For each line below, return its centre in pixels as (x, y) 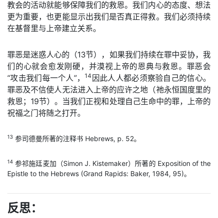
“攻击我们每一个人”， (46, 78)
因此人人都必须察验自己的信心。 (151, 78)
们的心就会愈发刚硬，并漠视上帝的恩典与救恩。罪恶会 (109, 66)
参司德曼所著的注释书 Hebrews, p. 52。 (77, 138)
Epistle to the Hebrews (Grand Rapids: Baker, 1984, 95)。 (99, 173)
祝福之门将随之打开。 (46, 113)
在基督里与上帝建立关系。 (54, 28)
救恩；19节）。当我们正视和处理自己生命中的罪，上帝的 (109, 101)
